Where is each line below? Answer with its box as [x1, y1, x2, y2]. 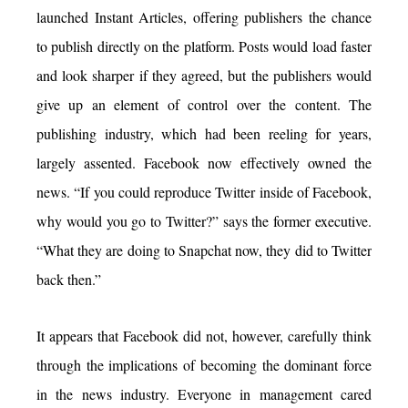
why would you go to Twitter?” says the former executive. [36, 211, 372, 231]
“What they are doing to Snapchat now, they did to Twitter [36, 240, 372, 260]
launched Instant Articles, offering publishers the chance [36, 7, 372, 27]
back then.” [36, 270, 101, 290]
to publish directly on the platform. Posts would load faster [36, 36, 372, 56]
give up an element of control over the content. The [36, 95, 372, 115]
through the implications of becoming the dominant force [36, 355, 372, 375]
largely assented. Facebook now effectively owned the [36, 153, 372, 173]
